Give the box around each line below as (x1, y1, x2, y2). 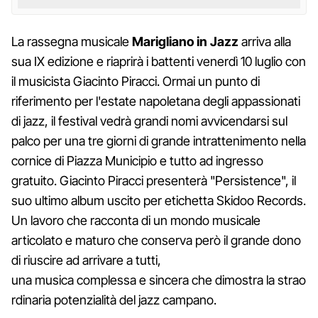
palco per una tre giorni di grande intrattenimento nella (11, 133, 306, 148)
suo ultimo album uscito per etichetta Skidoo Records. (11, 192, 306, 208)
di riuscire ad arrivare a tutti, (11, 252, 161, 268)
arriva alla (238, 33, 291, 49)
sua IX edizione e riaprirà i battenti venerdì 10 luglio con (11, 53, 306, 69)
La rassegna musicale (11, 33, 132, 49)
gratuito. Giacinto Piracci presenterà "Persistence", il (11, 172, 296, 188)
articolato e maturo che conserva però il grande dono (11, 232, 301, 248)
